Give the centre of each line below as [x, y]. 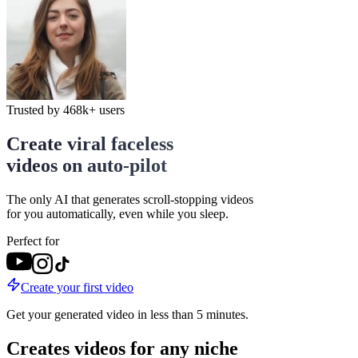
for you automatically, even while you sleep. [117, 213]
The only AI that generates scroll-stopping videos [130, 199]
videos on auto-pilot [87, 165]
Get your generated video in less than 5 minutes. [127, 314]
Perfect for [33, 241]
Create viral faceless [90, 143]
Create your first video [77, 287]
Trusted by [35, 110]
